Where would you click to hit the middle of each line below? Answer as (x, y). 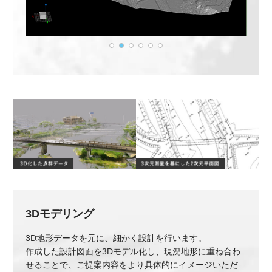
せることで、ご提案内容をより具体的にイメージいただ (132, 264)
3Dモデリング (60, 213)
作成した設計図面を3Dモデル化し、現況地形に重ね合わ (133, 251)
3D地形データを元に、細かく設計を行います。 (116, 238)
